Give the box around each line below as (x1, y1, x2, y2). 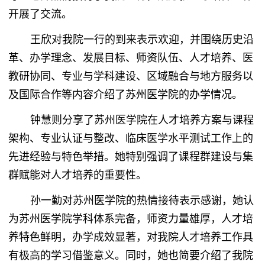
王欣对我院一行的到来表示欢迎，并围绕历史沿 (30, 34, 254, 46)
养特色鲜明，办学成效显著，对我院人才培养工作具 (8, 231, 253, 244)
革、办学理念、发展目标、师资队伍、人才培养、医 (8, 52, 253, 64)
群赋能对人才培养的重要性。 (8, 169, 147, 182)
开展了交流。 (8, 8, 72, 21)
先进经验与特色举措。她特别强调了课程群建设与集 (8, 151, 253, 163)
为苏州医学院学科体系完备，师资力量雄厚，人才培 (8, 213, 253, 225)
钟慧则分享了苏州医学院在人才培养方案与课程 (30, 114, 254, 127)
